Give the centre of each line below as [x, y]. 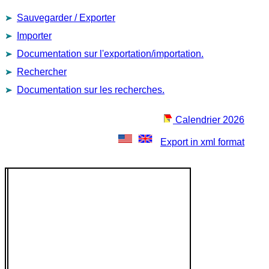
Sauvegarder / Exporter [66, 17]
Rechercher [42, 71]
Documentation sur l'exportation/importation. [110, 53]
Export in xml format [202, 142]
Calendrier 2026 [209, 119]
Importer [34, 35]
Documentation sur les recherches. [91, 89]
